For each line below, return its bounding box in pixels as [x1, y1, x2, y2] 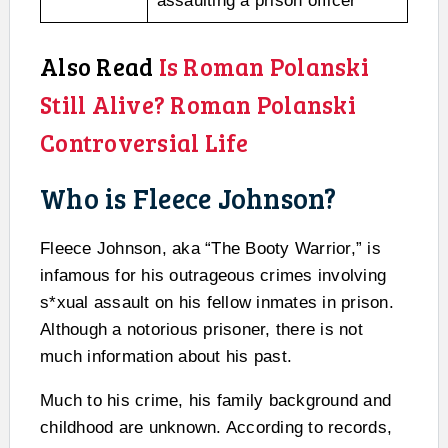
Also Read [40, 50, 159, 83]
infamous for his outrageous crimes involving [40, 266, 386, 285]
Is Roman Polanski [158, 50, 369, 83]
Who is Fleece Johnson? [40, 179, 337, 217]
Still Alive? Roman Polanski [40, 88, 356, 121]
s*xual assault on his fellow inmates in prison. [40, 293, 394, 312]
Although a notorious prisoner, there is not [40, 320, 363, 339]
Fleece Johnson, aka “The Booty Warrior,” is [40, 239, 381, 258]
